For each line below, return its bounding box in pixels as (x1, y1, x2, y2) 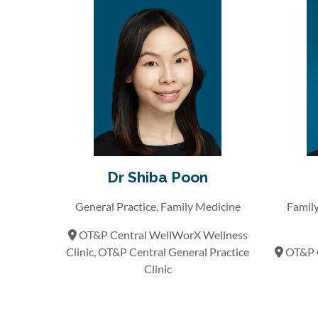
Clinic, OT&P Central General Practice (66, 244, 249, 258)
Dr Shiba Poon (107, 168, 208, 186)
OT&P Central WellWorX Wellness (76, 227, 248, 241)
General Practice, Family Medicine (75, 199, 241, 213)
